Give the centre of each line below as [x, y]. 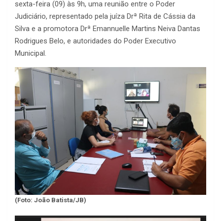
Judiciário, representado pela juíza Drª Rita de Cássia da [105, 17]
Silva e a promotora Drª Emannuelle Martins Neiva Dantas [108, 29]
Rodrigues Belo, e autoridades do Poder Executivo [95, 41]
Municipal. [31, 54]
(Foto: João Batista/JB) [51, 200]
